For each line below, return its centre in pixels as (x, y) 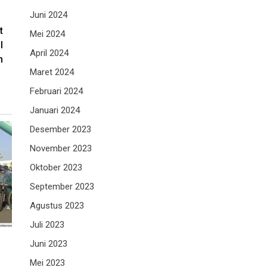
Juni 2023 (49, 244)
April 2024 (49, 53)
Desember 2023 (60, 130)
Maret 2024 (52, 72)
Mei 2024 (47, 34)
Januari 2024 (55, 111)
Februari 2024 (56, 91)
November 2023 (61, 149)
